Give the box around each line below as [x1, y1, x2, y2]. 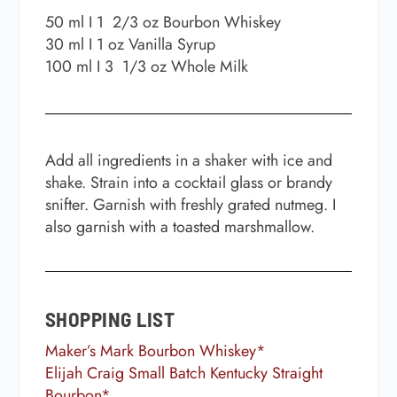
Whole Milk [170, 54, 248, 78]
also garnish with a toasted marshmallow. [44, 215, 315, 239]
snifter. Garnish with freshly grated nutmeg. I [44, 193, 336, 217]
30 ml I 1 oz [44, 32, 128, 56]
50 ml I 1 [44, 10, 104, 34]
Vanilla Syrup [128, 32, 215, 56]
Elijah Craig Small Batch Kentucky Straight [44, 362, 323, 385]
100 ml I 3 [44, 54, 113, 78]
